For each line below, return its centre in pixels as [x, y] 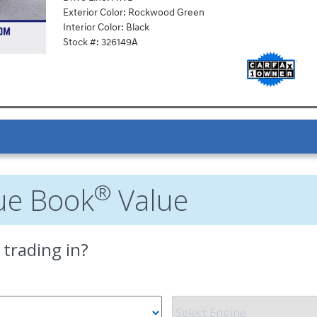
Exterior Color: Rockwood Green [133, 12]
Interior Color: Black [106, 27]
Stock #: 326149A [100, 42]
